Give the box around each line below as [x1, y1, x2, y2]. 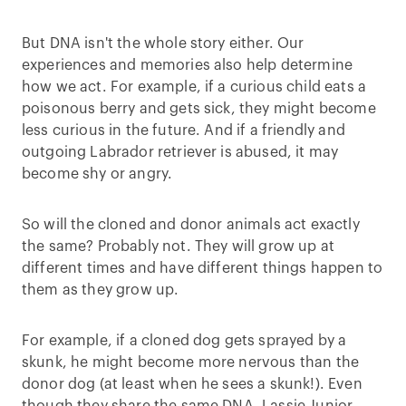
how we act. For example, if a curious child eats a [22, 80, 367, 94]
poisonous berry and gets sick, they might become [22, 101, 376, 116]
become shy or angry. [22, 167, 173, 181]
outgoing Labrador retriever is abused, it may [22, 145, 339, 159]
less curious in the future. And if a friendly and [22, 123, 345, 138]
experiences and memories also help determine [22, 58, 353, 72]
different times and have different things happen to [22, 261, 383, 275]
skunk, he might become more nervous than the [22, 355, 360, 370]
